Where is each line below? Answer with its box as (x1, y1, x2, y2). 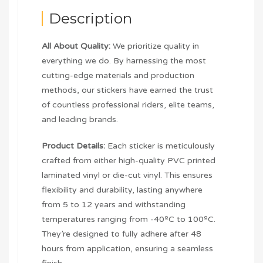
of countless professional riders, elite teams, (42, 100, 214, 110)
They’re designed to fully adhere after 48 (42, 229, 201, 240)
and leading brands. (42, 114, 118, 125)
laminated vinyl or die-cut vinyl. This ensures (42, 170, 213, 181)
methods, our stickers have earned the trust (42, 85, 213, 96)
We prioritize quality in (113, 41, 199, 52)
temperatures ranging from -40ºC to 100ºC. (42, 214, 215, 225)
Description (49, 9, 132, 28)
